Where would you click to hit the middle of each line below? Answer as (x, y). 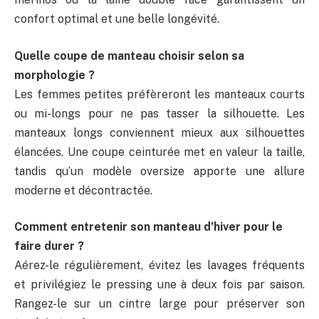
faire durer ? (49, 246)
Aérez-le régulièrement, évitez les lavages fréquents (159, 266)
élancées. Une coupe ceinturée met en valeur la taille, (159, 152)
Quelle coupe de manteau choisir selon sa (129, 56)
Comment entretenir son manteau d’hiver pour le (148, 227)
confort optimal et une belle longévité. (117, 19)
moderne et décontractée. (83, 190)
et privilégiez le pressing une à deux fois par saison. (159, 285)
